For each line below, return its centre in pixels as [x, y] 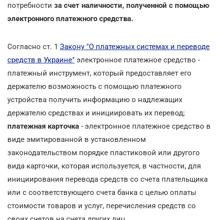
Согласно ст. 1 [34, 46]
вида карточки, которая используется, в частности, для [104, 166]
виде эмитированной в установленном [77, 139]
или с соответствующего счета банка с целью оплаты [102, 192]
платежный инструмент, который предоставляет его [99, 73]
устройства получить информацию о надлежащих [95, 99]
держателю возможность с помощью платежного [95, 86]
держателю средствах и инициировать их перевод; [96, 113]
